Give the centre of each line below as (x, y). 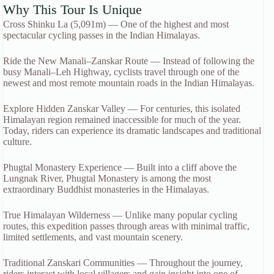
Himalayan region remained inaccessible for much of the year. (122, 119)
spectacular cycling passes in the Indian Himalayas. (102, 35)
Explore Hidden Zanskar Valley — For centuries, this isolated (122, 108)
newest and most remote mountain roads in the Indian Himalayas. (129, 83)
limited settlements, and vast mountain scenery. (93, 237)
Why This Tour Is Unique (72, 9)
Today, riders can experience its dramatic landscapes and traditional (132, 130)
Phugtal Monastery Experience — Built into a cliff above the (120, 167)
